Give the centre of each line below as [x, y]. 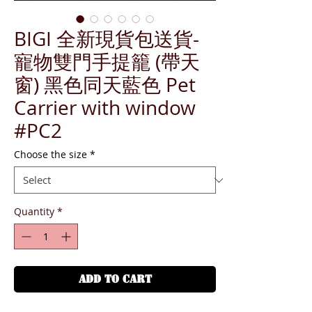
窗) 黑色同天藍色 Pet [105, 85]
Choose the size [50, 154]
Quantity [34, 211]
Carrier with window [105, 108]
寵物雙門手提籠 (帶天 [107, 62]
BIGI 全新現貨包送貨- [107, 39]
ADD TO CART [115, 279]
